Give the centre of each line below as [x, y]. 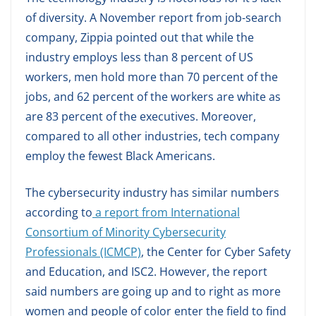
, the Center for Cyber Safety [216, 251]
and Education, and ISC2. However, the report [146, 271]
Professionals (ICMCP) [83, 251]
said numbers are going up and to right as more [153, 291]
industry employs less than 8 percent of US [139, 57]
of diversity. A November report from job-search [153, 17]
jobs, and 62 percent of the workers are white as [153, 96]
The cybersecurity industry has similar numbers [152, 192]
